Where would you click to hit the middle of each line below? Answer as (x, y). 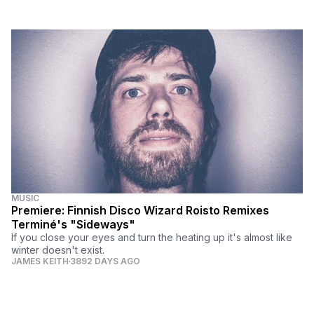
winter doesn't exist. (58, 250)
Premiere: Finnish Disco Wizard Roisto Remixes (140, 211)
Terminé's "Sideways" (73, 225)
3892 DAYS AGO (105, 261)
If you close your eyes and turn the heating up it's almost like (152, 238)
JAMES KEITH (40, 261)
